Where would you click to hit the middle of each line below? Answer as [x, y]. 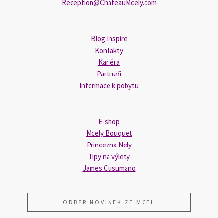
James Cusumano [109, 168]
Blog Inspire [109, 39]
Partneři [109, 74]
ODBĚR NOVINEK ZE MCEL [109, 202]
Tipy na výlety [109, 157]
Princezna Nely [109, 145]
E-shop [109, 122]
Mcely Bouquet [109, 133]
